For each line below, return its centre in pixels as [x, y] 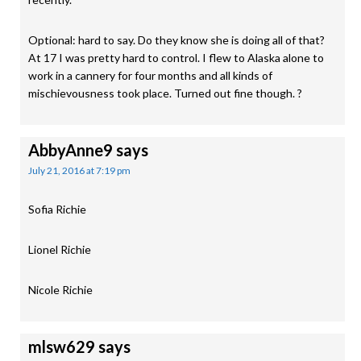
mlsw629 [62, 346]
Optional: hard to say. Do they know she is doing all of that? [176, 40]
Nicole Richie [60, 290]
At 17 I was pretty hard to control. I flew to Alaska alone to [176, 58]
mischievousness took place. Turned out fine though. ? [165, 93]
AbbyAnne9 [71, 150]
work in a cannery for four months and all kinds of [150, 75]
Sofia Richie [57, 209]
